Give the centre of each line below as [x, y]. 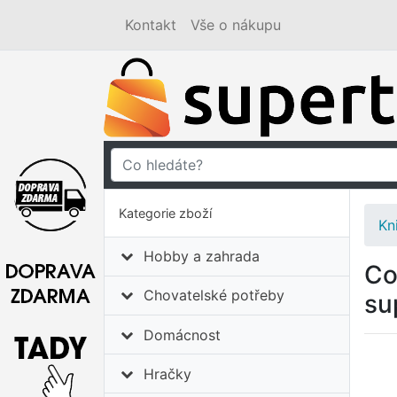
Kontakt [151, 25]
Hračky [168, 374]
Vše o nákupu [236, 25]
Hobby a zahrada [202, 257]
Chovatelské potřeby [214, 296]
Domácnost [183, 335]
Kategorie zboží [165, 213]
